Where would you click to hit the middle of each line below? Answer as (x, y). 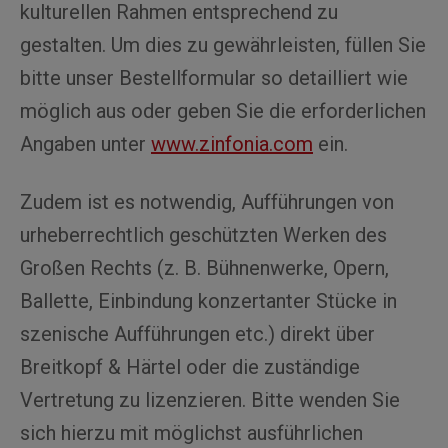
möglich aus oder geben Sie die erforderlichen (223, 111)
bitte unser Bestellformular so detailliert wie (214, 78)
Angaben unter (85, 144)
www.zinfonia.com (232, 144)
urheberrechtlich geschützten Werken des (203, 235)
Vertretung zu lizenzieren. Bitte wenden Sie (210, 400)
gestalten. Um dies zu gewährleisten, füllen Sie (223, 45)
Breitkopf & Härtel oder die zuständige (190, 367)
